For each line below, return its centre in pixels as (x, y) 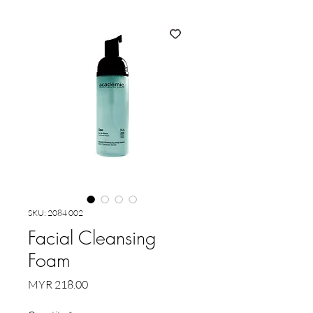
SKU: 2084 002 (56, 213)
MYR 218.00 (58, 284)
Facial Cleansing (92, 238)
